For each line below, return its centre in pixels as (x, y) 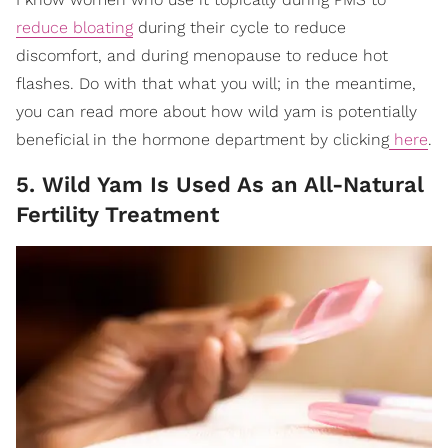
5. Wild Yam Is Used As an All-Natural (220, 184)
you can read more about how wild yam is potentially (216, 111)
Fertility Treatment (117, 214)
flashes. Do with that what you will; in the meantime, (216, 83)
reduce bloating (74, 27)
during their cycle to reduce (239, 27)
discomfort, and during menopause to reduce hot (202, 55)
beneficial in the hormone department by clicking (202, 139)
